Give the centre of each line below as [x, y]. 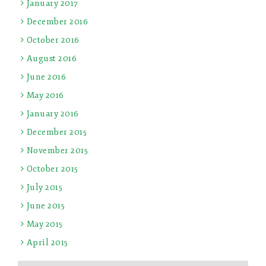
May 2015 [45, 224]
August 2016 [51, 58]
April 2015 [47, 242]
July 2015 [44, 187]
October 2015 [52, 169]
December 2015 [56, 132]
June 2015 [45, 205]
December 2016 [57, 21]
